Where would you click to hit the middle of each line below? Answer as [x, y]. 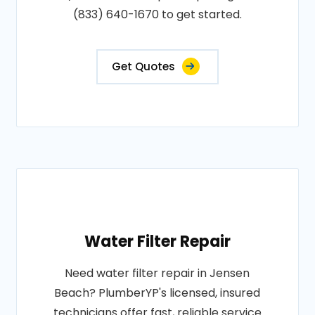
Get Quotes [143, 66]
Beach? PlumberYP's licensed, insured [157, 293]
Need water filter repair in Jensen [157, 273]
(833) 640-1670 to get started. [157, 14]
